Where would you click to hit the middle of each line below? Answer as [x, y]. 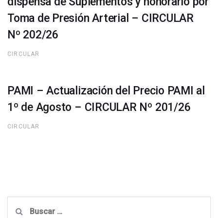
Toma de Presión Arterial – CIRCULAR [100, 18]
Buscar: [20, 203]
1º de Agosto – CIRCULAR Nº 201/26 [99, 107]
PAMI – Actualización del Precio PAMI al [106, 91]
